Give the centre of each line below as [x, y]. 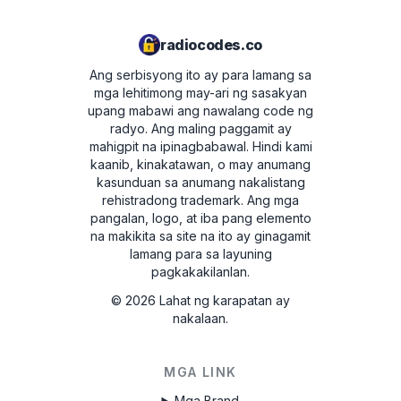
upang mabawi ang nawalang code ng [200, 111]
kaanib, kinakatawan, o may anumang [200, 164]
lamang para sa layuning [200, 254]
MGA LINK [200, 372]
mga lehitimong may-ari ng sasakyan [200, 93]
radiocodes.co [211, 45]
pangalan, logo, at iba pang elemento [200, 218]
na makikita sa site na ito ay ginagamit [200, 236]
